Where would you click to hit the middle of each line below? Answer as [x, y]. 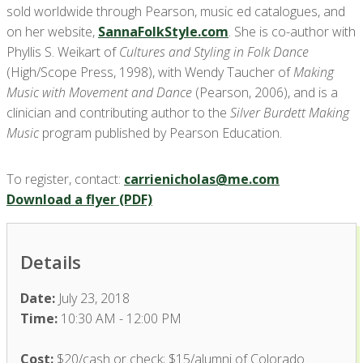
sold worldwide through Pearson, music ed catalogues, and [176, 11]
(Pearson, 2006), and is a [265, 92]
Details [51, 262]
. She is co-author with [292, 31]
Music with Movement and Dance [99, 92]
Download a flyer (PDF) [79, 199]
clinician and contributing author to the [118, 112]
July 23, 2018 [92, 298]
